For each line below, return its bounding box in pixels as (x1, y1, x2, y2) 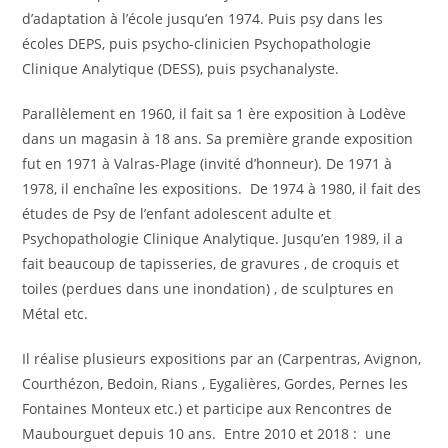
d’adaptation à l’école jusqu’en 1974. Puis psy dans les (22, 9, 384, 28)
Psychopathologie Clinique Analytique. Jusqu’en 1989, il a (22, 229, 404, 248)
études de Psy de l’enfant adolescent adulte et (22, 204, 332, 223)
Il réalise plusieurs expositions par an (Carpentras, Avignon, (22, 349, 422, 368)
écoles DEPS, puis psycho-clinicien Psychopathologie (22, 34, 372, 53)
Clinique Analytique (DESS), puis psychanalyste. (22, 59, 340, 78)
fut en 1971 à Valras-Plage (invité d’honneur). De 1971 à (22, 154, 393, 173)
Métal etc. (22, 304, 89, 323)
